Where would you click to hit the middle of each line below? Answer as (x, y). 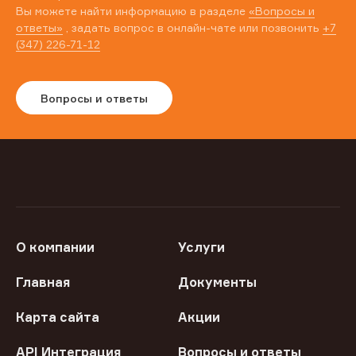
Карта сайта (58, 317)
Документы (217, 282)
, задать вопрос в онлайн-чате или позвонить (193, 28)
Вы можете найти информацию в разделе (132, 11)
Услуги (201, 248)
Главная (43, 282)
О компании (55, 248)
